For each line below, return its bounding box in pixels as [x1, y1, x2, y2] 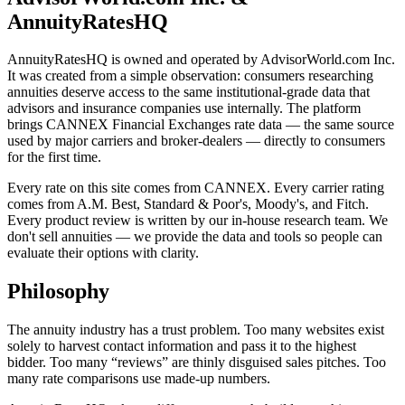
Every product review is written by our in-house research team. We [7, 212, 388, 229]
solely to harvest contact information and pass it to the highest [7, 338, 356, 354]
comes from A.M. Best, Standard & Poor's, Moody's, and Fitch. [7, 196, 369, 212]
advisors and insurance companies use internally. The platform [7, 100, 361, 117]
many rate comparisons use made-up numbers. [7, 371, 270, 387]
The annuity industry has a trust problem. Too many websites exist [7, 322, 384, 338]
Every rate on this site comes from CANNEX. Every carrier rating [7, 180, 384, 196]
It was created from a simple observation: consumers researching [7, 68, 373, 84]
